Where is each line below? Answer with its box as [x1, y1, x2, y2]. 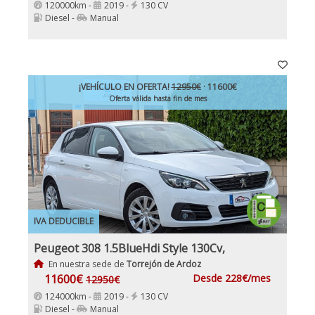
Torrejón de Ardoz [126, 257, 201, 270]
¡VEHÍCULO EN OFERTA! [78, 80, 172, 93]
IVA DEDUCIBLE [34, 214, 94, 227]
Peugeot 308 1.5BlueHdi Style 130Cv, [34, 240, 225, 256]
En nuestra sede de [46, 257, 127, 270]
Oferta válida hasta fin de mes [108, 93, 207, 103]
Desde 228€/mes [193, 271, 271, 285]
